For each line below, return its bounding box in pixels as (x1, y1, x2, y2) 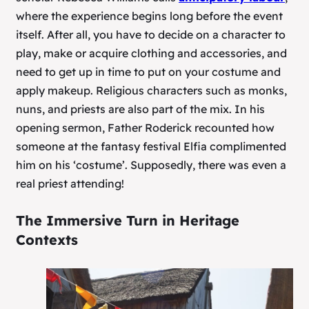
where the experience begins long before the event (16, 8, 283, 23)
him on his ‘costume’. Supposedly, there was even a (16, 157, 286, 172)
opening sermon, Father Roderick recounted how (16, 120, 275, 134)
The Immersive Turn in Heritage (16, 212, 239, 230)
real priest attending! (16, 176, 124, 190)
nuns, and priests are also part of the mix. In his (16, 101, 265, 116)
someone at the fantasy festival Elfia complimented (16, 139, 286, 153)
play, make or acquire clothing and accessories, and (16, 46, 287, 60)
